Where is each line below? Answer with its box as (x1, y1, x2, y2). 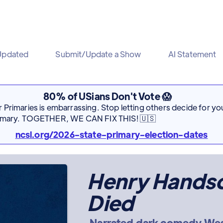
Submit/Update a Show (55, 49, 141, 59)
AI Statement (168, 49, 217, 59)
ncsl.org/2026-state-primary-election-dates (15, 128, 208, 140)
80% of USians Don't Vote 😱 (43, 90, 172, 102)
